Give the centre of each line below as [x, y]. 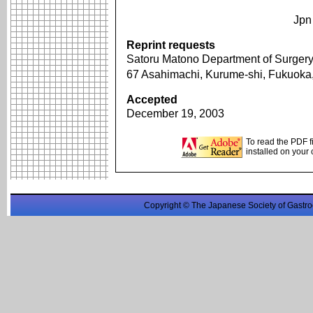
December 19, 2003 [175, 114]
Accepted [152, 100]
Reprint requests [171, 45]
